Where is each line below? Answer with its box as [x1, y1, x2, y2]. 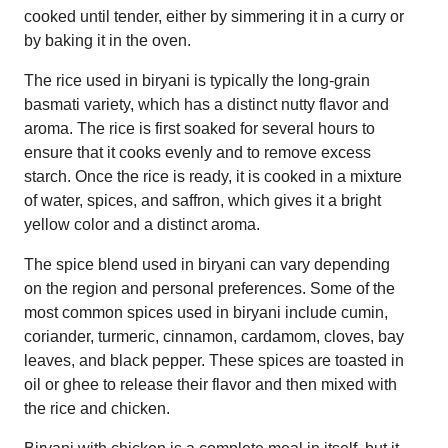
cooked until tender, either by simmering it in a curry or [24, 7, 404, 25]
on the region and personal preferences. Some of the [24, 279, 395, 297]
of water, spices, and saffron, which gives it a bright [24, 191, 381, 209]
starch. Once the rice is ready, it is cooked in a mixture [24, 167, 402, 185]
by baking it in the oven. [24, 31, 191, 49]
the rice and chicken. [24, 399, 170, 417]
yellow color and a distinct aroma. [24, 215, 260, 233]
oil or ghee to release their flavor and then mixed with [24, 375, 397, 393]
